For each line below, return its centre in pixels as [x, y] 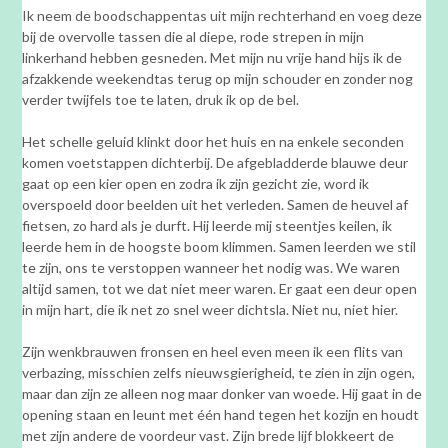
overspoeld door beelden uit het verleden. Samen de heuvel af [215, 204]
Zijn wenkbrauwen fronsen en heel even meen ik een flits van [213, 351]
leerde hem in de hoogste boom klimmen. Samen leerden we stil [219, 246]
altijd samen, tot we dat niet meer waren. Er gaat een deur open [220, 288]
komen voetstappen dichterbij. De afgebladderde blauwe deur [215, 162]
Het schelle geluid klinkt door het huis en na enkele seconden [213, 141]
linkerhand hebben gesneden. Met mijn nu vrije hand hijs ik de [212, 57]
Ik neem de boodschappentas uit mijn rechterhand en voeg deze [222, 15]
